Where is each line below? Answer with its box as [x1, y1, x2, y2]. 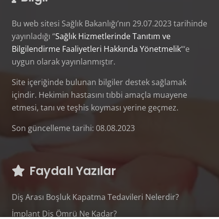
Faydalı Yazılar [29, 162, 116, 179]
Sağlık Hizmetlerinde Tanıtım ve [55, 30, 171, 42]
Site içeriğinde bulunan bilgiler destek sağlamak [12, 76, 186, 88]
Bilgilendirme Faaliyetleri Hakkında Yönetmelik [12, 43, 181, 54]
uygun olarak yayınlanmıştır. [12, 56, 115, 67]
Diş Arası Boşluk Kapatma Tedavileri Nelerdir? [12, 191, 179, 202]
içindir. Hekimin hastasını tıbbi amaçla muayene [12, 89, 187, 100]
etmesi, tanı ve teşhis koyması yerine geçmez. [12, 102, 178, 113]
